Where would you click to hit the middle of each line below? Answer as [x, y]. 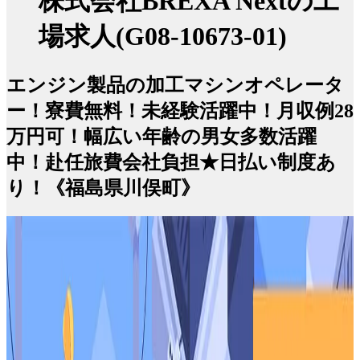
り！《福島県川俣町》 [103, 188]
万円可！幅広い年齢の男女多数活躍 [162, 136]
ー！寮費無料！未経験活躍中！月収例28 [180, 110]
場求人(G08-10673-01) [163, 37]
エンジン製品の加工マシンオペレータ [175, 85]
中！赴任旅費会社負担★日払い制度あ [171, 162]
